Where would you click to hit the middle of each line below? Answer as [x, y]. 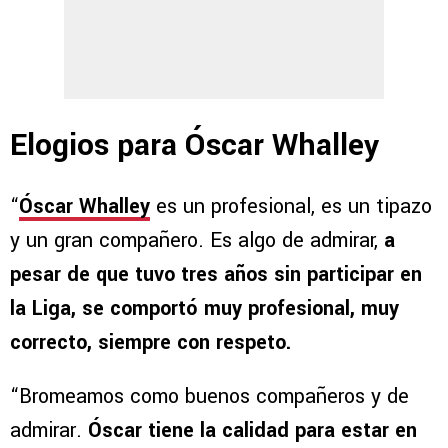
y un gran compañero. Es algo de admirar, [197, 241]
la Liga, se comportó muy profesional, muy [204, 309]
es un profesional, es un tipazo [291, 207]
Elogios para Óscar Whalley [194, 145]
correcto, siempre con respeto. [150, 343]
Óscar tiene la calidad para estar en [252, 431]
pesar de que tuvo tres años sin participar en [216, 275]
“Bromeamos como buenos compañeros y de [209, 397]
